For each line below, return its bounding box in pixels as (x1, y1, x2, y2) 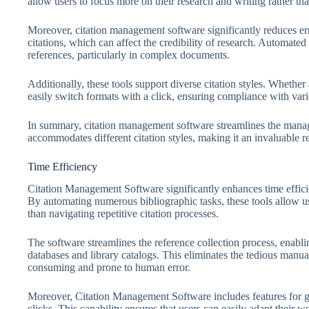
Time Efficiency (28, 160, 97, 172)
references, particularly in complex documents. (28, 48, 230, 61)
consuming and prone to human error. (28, 261, 190, 274)
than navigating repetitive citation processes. (28, 208, 219, 220)
